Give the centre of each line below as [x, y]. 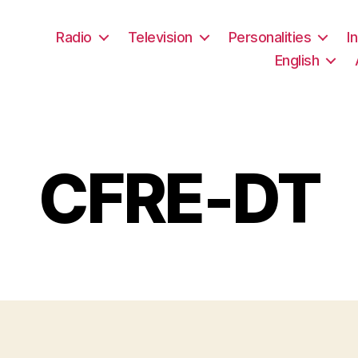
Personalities [270, 37]
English [297, 60]
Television [160, 37]
